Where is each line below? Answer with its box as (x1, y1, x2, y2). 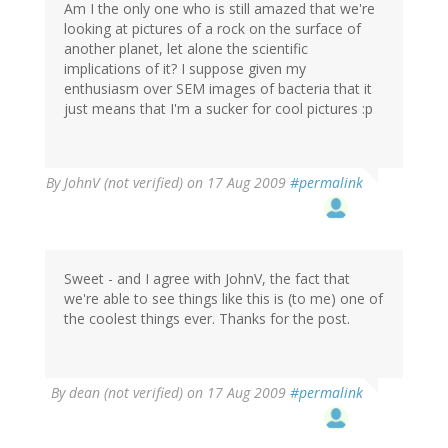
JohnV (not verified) (64, 173, 183, 193)
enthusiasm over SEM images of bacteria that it (64, 79, 372, 99)
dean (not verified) (69, 383, 183, 403)
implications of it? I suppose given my (64, 59, 306, 79)
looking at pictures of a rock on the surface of (64, 19, 361, 39)
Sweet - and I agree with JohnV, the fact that (64, 269, 350, 289)
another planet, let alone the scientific (64, 39, 308, 59)
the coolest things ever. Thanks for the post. (64, 309, 350, 329)
